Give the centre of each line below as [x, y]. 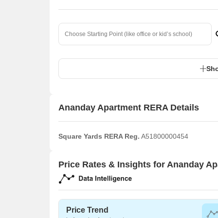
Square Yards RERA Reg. [99, 136]
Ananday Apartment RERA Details [129, 108]
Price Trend [87, 210]
